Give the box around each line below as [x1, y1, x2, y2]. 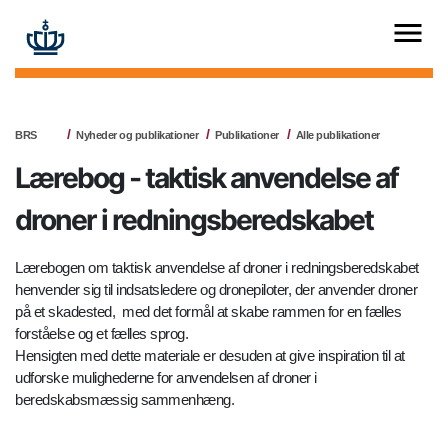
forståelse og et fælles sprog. [15, 325, 192, 343]
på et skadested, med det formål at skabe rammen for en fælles [15, 303, 401, 321]
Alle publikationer [295, 129, 380, 142]
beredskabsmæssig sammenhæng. [15, 391, 234, 409]
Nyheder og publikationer [76, 129, 198, 142]
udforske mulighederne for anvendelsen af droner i [15, 369, 317, 387]
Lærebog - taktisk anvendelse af [15, 161, 398, 196]
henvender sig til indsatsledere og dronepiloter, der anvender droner [15, 281, 417, 299]
